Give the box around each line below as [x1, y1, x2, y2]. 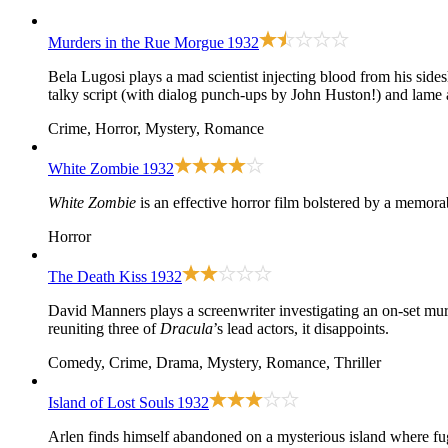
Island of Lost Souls [48, 393, 174, 411]
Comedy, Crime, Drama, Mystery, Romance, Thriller [48, 353, 381, 371]
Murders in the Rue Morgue [48, 33, 224, 51]
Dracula [160, 319, 213, 337]
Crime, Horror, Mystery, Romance [48, 119, 264, 137]
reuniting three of [48, 319, 160, 337]
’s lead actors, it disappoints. [213, 319, 389, 337]
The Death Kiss [48, 267, 147, 285]
